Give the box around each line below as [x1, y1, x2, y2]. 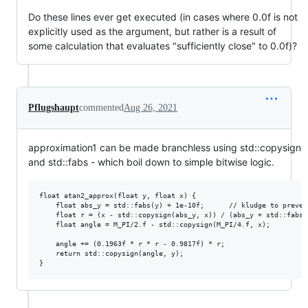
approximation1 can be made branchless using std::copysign [28, 141, 301, 153]
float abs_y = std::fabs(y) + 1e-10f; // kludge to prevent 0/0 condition [39, 201, 56, 209]
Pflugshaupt [28, 102, 79, 113]
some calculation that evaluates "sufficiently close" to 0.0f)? [28, 39, 297, 52]
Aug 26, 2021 [124, 102, 177, 113]
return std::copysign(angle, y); [39, 249, 56, 257]
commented [79, 102, 124, 113]
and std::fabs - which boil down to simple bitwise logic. [28, 155, 274, 168]
